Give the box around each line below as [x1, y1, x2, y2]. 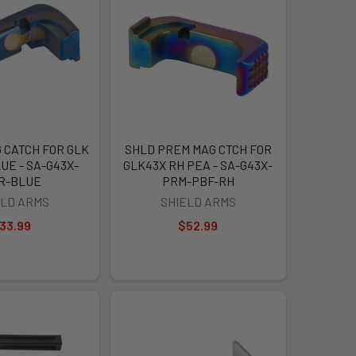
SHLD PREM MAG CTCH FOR [124, 141, 272, 157]
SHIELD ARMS [160, 194, 236, 210]
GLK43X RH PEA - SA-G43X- [123, 157, 273, 173]
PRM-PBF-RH [161, 173, 234, 189]
